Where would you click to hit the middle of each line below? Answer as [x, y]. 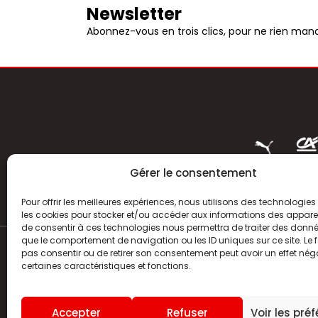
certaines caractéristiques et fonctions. [106, 265]
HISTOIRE [234, 299]
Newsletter [135, 14]
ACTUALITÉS [242, 265]
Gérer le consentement [194, 172]
